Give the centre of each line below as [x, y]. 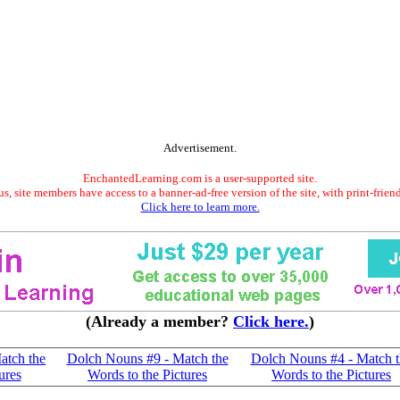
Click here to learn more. [200, 207]
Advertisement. [200, 148]
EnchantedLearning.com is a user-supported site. [200, 178]
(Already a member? [159, 321]
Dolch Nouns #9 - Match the [147, 358]
